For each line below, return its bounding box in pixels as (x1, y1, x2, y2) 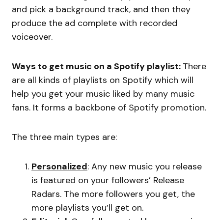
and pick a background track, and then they (12, 3, 191, 15)
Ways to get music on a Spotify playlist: (12, 60, 183, 72)
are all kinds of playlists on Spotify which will (12, 74, 193, 86)
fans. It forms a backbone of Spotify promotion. (12, 101, 206, 113)
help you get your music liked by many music (12, 87, 194, 100)
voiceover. (12, 30, 53, 43)
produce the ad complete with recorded (12, 17, 177, 29)
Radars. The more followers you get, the (31, 188, 195, 200)
